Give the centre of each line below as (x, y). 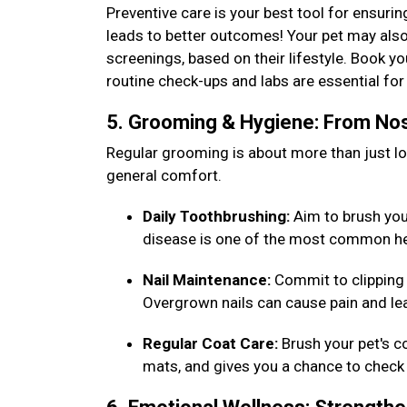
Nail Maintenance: (208, 280)
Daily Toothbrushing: (216, 216)
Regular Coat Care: (210, 343)
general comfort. (166, 175)
